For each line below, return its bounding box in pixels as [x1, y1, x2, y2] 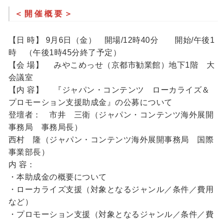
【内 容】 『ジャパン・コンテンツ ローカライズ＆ [8, 86, 210, 95]
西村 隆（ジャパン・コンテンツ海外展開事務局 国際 [8, 135, 214, 144]
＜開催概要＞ [14, 9, 74, 18]
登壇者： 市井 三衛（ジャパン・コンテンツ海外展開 [8, 111, 214, 119]
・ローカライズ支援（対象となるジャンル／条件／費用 [8, 185, 214, 194]
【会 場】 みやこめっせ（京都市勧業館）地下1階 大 [8, 61, 215, 70]
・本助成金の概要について [8, 173, 107, 182]
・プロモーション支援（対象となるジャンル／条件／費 [8, 210, 214, 219]
